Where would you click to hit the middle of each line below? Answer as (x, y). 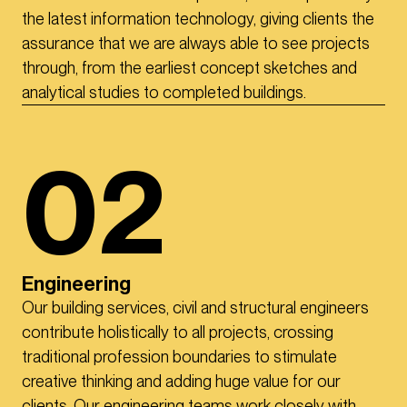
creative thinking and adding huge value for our (181, 382)
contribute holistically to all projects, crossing (178, 333)
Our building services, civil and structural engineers (195, 308)
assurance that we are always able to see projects (196, 44)
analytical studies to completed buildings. (164, 93)
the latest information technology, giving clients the (198, 19)
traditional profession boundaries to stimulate (179, 357)
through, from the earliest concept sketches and (189, 68)
